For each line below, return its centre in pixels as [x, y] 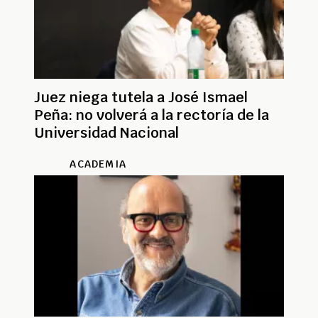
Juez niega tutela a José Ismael [141, 97]
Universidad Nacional [106, 132]
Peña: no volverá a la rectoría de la [152, 115]
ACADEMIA [98, 164]
